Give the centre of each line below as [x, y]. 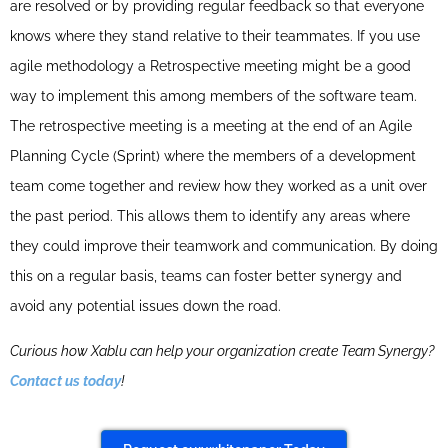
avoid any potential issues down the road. [147, 306]
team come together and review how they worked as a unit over [218, 186]
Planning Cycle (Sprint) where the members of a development [213, 156]
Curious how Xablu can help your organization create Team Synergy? [222, 350]
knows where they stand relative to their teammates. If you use [215, 36]
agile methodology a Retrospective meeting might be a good [210, 66]
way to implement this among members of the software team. [213, 96]
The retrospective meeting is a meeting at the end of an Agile [211, 126]
